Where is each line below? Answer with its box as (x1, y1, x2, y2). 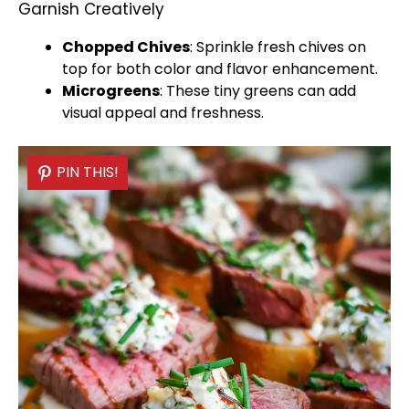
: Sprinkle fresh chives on (190, 37, 366, 58)
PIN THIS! (57, 162, 119, 183)
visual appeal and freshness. (62, 102, 264, 123)
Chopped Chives (62, 37, 190, 58)
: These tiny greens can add (160, 80, 356, 101)
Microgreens (62, 80, 160, 101)
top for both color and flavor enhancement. (62, 58, 378, 79)
